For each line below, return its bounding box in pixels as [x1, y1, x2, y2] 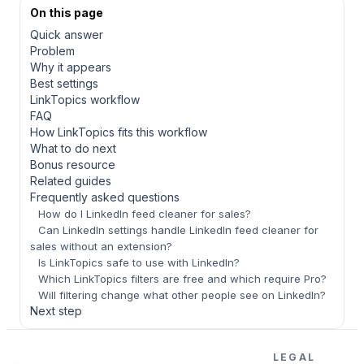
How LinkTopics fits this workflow [30, 124, 207, 139]
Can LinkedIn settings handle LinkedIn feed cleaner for [38, 223, 318, 236]
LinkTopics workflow [30, 92, 140, 106]
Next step [30, 303, 82, 318]
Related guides [30, 173, 111, 188]
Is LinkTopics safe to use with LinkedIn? [38, 255, 240, 269]
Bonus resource [30, 157, 115, 171]
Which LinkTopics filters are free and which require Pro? [38, 271, 327, 285]
